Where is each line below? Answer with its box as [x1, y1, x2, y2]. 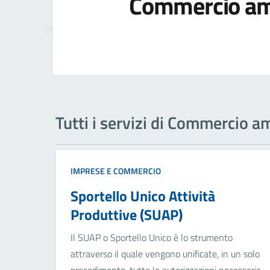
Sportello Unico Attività [71, 185, 215, 207]
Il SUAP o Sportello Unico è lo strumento [71, 230, 233, 245]
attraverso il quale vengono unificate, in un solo [71, 246, 260, 262]
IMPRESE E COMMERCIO [71, 165, 161, 178]
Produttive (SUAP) [71, 204, 183, 226]
